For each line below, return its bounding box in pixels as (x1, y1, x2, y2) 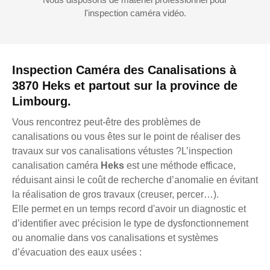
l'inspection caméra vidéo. (84, 7, 186, 18)
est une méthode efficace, (127, 160, 236, 171)
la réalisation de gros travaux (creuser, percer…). (12, 189, 219, 199)
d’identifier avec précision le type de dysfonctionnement (12, 218, 248, 228)
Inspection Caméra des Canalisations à (12, 63, 236, 77)
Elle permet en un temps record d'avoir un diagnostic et (12, 203, 246, 214)
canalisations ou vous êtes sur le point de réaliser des (12, 131, 240, 142)
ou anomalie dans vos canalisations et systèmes (12, 232, 218, 243)
